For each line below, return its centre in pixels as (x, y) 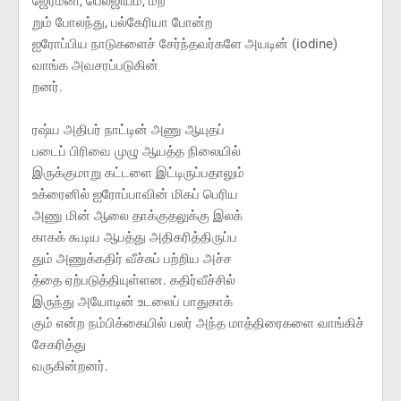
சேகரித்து (59, 345)
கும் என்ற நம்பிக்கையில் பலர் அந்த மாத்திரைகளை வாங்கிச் (198, 324)
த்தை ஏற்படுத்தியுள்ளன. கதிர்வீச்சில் (134, 281)
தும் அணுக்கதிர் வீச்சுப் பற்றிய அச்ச (132, 259)
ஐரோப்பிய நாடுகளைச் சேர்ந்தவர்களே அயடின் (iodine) (185, 44)
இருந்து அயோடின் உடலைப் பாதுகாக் (132, 302)
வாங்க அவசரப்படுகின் (95, 66)
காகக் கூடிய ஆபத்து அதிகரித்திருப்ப (135, 238)
